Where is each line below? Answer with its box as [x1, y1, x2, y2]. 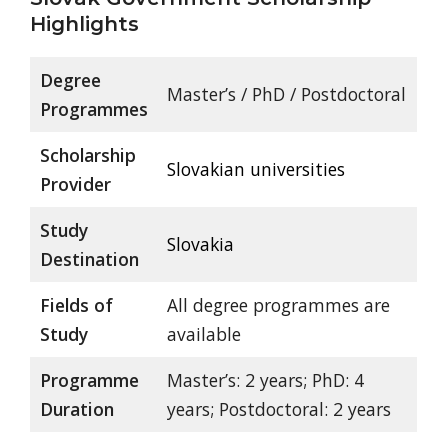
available [166, 322, 241, 347]
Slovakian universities [166, 157, 345, 182]
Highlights [30, 12, 139, 37]
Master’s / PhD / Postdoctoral [166, 82, 406, 107]
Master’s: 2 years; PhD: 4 [166, 368, 364, 393]
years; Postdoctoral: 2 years [166, 397, 391, 422]
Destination [39, 247, 139, 272]
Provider [39, 172, 111, 197]
